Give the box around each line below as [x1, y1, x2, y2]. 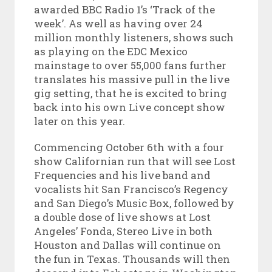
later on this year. [33, 114, 125, 128]
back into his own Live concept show [33, 100, 225, 114]
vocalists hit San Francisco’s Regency [33, 182, 228, 196]
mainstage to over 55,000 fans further [33, 58, 226, 72]
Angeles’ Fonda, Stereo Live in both [33, 223, 212, 238]
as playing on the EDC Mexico [33, 44, 188, 58]
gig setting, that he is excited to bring [33, 86, 227, 100]
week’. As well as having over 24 [33, 16, 203, 30]
